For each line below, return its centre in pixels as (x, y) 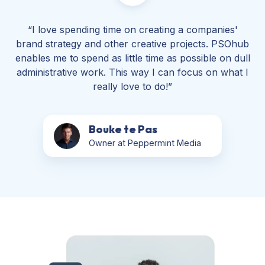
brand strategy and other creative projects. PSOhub (132, 44)
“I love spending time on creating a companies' (132, 30)
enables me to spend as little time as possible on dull (132, 58)
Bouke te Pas (123, 129)
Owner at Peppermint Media (145, 143)
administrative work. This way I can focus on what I (132, 72)
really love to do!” (132, 87)
